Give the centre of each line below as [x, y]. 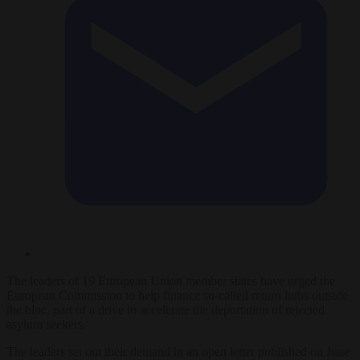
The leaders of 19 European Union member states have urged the [171, 280]
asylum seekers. [46, 324]
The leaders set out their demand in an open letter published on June [178, 351]
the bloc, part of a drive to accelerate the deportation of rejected [166, 309]
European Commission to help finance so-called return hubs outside [177, 295]
